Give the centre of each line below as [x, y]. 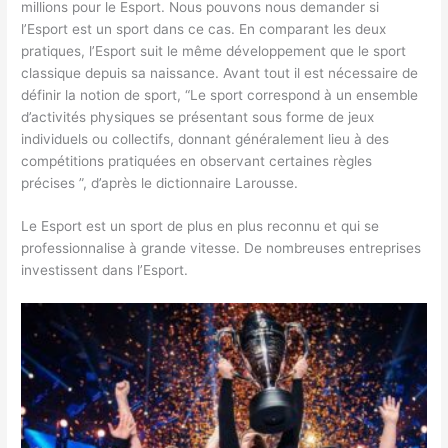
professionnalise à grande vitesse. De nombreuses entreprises [221, 248]
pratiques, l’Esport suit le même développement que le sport [214, 50]
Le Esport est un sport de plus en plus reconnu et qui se [200, 226]
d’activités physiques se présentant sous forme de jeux [198, 116]
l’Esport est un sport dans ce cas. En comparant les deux [204, 28]
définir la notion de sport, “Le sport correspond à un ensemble [220, 94]
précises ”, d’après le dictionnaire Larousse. [162, 182]
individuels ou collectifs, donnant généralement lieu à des [205, 138]
